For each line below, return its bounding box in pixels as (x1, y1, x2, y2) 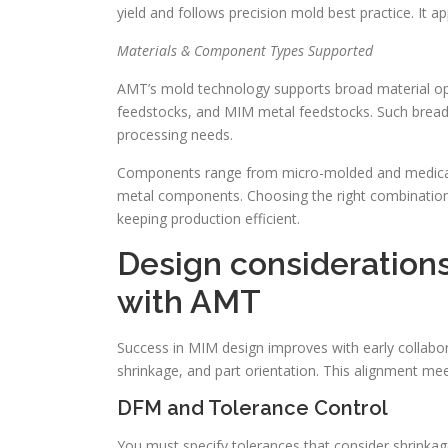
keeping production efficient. (117, 209, 300, 228)
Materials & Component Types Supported (117, 41, 373, 60)
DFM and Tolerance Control (117, 396, 388, 420)
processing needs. (117, 125, 233, 144)
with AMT (117, 283, 261, 320)
